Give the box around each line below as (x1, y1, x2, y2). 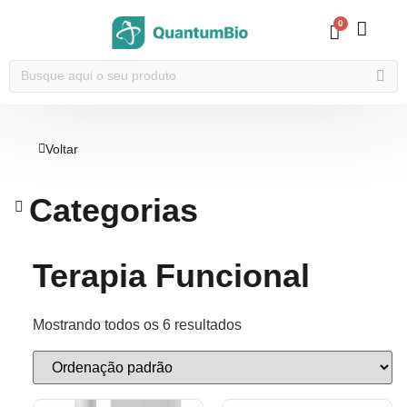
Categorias (29, 192, 198, 229)
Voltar (45, 142, 78, 156)
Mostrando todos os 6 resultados (33, 317, 242, 333)
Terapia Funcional (33, 257, 310, 294)
